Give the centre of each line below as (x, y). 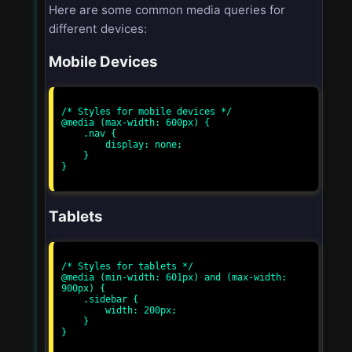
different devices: (98, 28)
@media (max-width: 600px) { (136, 123)
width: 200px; (83, 311)
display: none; (83, 145)
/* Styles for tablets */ (127, 267)
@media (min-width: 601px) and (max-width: (174, 278)
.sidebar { (72, 300)
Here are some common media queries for (167, 9)
